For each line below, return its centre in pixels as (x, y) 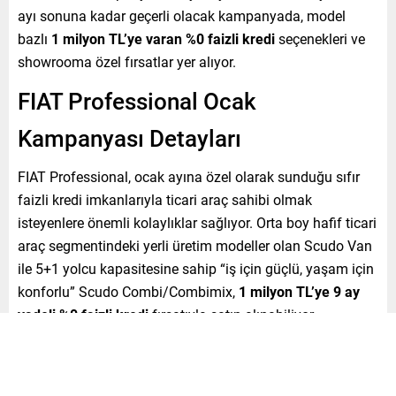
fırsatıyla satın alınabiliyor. (232, 314)
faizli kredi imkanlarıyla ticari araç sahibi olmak (165, 199)
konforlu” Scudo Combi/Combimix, (128, 291)
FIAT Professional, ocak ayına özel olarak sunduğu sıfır (189, 176)
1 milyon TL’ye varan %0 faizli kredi (163, 38)
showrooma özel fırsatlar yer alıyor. (127, 61)
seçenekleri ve (320, 38)
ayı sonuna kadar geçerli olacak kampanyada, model (182, 15)
